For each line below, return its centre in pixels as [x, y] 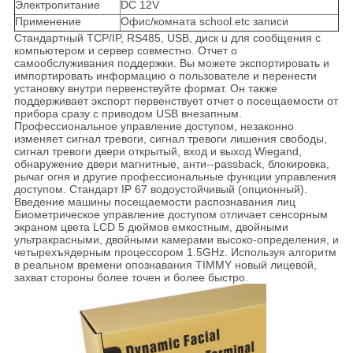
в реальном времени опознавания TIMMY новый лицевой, [165, 265]
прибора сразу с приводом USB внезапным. [128, 114]
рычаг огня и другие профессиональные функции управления [175, 177]
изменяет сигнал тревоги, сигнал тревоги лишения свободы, [170, 139]
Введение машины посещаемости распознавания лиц [154, 202]
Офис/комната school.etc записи [204, 22]
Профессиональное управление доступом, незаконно [154, 126]
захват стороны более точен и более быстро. [131, 278]
